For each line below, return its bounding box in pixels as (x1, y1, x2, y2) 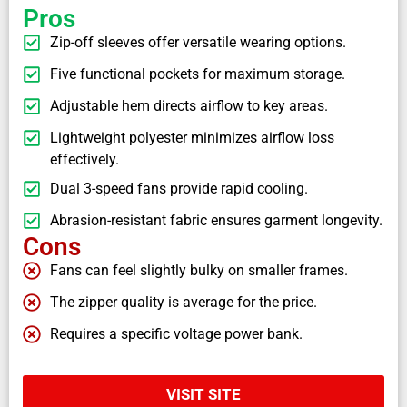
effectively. (50, 151, 119, 169)
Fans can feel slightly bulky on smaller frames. (50, 262, 348, 280)
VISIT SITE (166, 385, 241, 404)
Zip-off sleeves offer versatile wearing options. (50, 34, 346, 52)
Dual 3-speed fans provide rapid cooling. (50, 180, 308, 198)
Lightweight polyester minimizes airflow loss (50, 129, 334, 147)
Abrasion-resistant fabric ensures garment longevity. (50, 212, 382, 230)
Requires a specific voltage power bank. (50, 325, 303, 343)
